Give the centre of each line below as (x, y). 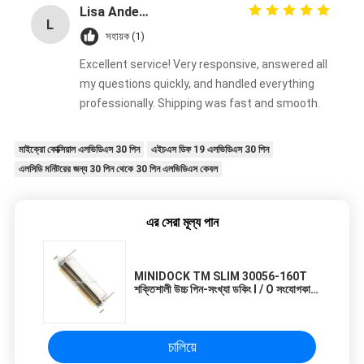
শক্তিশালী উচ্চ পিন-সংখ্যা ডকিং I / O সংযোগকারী (226, 290)
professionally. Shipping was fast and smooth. (199, 104)
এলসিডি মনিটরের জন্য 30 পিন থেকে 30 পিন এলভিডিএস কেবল (118, 169)
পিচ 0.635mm (166, 303)
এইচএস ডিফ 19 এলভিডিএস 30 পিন (210, 150)
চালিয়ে (182, 347)
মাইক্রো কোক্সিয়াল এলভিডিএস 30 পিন (79, 150)
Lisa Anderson (143, 12)
